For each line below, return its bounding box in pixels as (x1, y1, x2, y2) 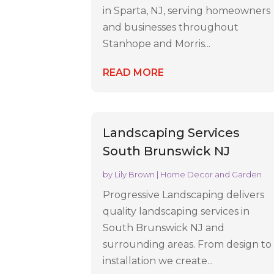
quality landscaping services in (103, 205, 250, 217)
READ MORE (103, 67, 165, 79)
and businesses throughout (103, 21, 239, 34)
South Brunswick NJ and (103, 221, 225, 234)
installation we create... (103, 254, 213, 267)
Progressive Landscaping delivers (103, 188, 265, 201)
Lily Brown (114, 169, 155, 179)
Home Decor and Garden (160, 169, 262, 179)
